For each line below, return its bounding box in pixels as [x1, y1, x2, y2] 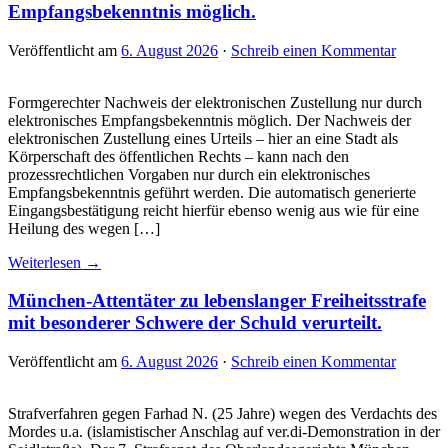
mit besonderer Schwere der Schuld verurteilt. [8, 312, 382, 334]
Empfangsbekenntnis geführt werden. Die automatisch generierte [8, 183, 416, 201]
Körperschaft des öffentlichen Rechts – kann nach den [8, 147, 349, 165]
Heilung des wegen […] [8, 219, 160, 237]
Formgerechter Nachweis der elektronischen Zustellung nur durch [8, 93, 422, 111]
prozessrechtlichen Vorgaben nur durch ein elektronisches [8, 165, 370, 183]
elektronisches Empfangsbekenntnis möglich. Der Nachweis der [8, 111, 411, 129]
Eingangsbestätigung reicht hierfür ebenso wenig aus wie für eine [8, 201, 419, 219]
